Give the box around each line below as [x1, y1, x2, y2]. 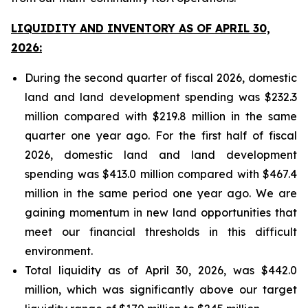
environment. [25, 244, 93, 258]
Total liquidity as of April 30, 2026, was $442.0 [25, 263, 297, 277]
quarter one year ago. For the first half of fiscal [25, 129, 297, 142]
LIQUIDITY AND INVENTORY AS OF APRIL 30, [11, 21, 270, 35]
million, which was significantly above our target [25, 283, 297, 296]
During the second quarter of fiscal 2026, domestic [25, 71, 297, 85]
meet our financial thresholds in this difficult [25, 225, 297, 239]
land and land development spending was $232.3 [25, 90, 297, 104]
